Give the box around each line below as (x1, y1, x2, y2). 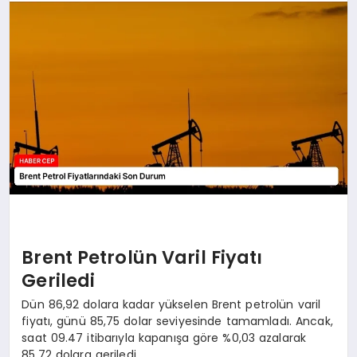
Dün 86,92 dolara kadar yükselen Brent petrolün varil (22, 296, 321, 312)
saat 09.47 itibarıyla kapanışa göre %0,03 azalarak (22, 329, 307, 346)
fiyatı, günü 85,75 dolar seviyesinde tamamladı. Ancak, (22, 312, 333, 329)
